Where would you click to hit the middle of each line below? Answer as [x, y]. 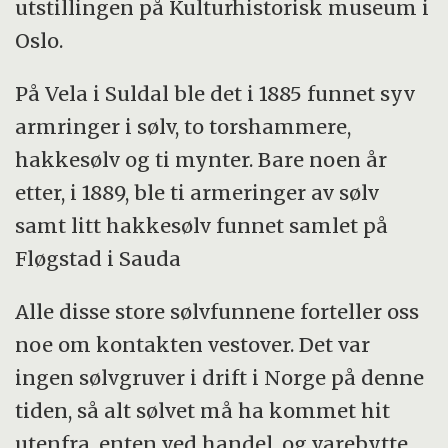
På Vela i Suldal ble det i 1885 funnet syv [215, 94]
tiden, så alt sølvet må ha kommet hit [203, 411]
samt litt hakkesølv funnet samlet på [202, 226]
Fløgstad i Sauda [98, 259]
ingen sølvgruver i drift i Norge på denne [220, 378]
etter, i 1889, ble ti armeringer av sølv [197, 193]
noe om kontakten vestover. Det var [193, 345]
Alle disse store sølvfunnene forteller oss [217, 312]
